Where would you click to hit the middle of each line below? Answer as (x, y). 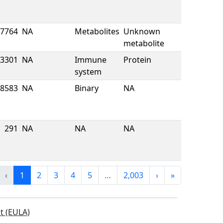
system (88, 72)
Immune (91, 60)
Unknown (142, 31)
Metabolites (97, 31)
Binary (87, 88)
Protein (137, 60)
